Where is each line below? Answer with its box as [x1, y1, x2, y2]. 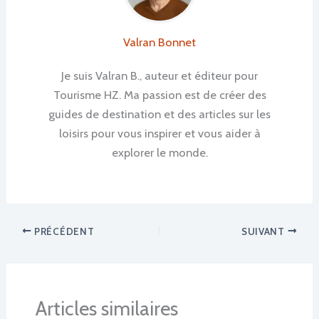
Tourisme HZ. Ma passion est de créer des [53, 88, 266, 103]
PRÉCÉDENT [31, 225, 95, 237]
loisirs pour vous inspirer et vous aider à [58, 126, 261, 141]
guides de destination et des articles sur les [48, 107, 271, 122]
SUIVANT [241, 225, 288, 237]
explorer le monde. [111, 145, 208, 160]
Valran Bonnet [123, 35, 196, 50]
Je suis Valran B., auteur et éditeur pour [61, 68, 258, 83]
